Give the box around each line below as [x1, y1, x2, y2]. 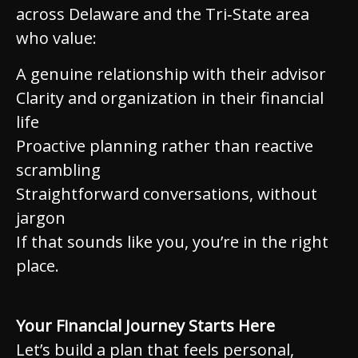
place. [16, 255, 59, 276]
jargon [16, 207, 66, 229]
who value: [16, 27, 97, 49]
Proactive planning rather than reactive [16, 135, 313, 157]
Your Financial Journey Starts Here [16, 315, 275, 336]
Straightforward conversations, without [16, 183, 317, 205]
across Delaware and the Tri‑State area [16, 3, 309, 25]
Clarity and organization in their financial [16, 87, 324, 109]
